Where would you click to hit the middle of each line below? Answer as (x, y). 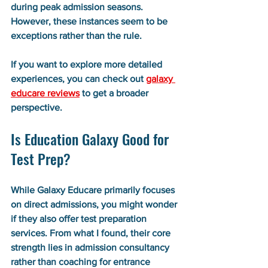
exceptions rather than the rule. (76, 35)
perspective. (36, 107)
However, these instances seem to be (90, 21)
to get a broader (115, 93)
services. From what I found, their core (92, 233)
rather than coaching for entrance (82, 261)
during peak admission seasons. (78, 7)
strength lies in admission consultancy (91, 247)
